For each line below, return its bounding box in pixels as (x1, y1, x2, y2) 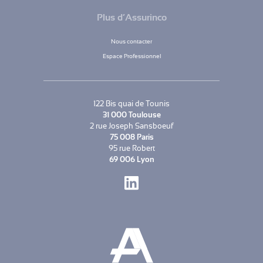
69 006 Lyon (109, 155, 154, 164)
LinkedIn (122, 178, 194, 199)
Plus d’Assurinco (96, 12, 167, 23)
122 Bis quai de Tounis (93, 99, 170, 109)
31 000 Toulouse (102, 110, 161, 120)
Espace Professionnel (102, 53, 161, 60)
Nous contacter (111, 38, 152, 45)
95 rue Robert (108, 144, 155, 153)
